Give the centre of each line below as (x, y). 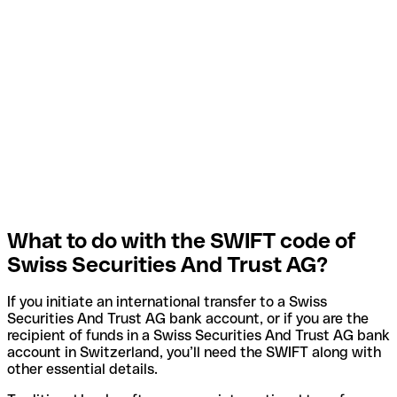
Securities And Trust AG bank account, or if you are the (188, 319)
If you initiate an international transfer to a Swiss (167, 302)
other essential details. (82, 370)
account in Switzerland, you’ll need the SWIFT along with (194, 353)
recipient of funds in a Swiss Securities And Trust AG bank (198, 336)
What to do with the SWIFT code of (182, 240)
